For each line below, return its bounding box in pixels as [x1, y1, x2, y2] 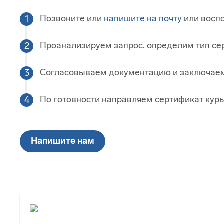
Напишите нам [31, 135, 94, 147]
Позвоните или [40, 13, 104, 24]
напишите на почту [104, 13, 182, 24]
